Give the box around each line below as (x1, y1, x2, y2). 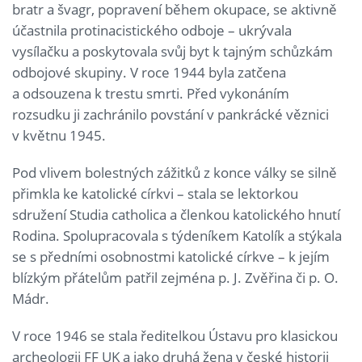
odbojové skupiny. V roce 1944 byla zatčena (12, 62, 286, 82)
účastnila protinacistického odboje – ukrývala (12, 20, 292, 40)
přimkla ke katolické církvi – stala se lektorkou (12, 183, 298, 203)
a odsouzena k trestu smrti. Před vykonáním (12, 83, 289, 103)
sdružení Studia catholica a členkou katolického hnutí (12, 204, 340, 224)
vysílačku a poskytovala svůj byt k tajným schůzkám (12, 41, 333, 61)
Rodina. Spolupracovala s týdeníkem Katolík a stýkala (12, 225, 342, 245)
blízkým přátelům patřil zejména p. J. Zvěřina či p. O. (12, 267, 339, 287)
